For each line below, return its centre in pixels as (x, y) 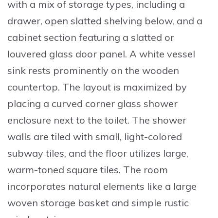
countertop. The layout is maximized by (97, 87)
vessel (181, 54)
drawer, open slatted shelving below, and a (105, 20)
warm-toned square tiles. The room (88, 169)
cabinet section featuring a (69, 37)
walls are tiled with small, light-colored (95, 136)
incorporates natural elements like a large (102, 186)
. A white (146, 54)
